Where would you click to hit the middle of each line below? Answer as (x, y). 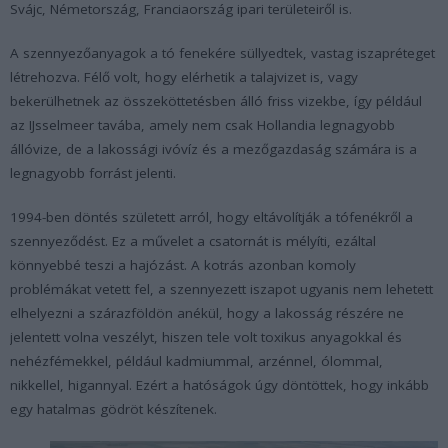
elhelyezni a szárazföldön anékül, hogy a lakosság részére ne (207, 312)
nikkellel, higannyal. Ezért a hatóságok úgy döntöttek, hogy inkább (219, 384)
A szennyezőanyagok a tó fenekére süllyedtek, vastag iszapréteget (222, 52)
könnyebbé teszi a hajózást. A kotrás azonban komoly (183, 264)
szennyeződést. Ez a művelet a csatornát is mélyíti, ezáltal (193, 240)
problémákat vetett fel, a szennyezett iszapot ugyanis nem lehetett (221, 288)
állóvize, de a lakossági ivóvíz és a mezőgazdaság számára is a (213, 148)
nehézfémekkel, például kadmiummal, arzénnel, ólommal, (196, 360)
